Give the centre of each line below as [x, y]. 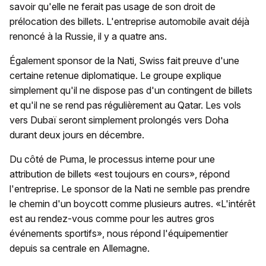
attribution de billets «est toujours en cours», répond [120, 174]
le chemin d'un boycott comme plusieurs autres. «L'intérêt [132, 204]
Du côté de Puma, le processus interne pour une [112, 159]
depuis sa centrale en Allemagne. [80, 248]
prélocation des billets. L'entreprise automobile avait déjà [129, 22]
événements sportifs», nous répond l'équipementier [119, 234]
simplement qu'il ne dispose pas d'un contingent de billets [131, 91]
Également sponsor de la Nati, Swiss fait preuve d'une [124, 61]
